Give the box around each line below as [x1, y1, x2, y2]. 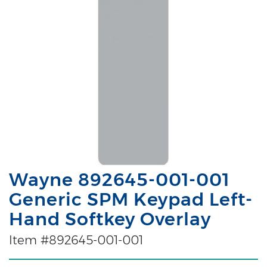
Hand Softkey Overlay [9, 207, 211, 230]
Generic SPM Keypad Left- [9, 188, 253, 210]
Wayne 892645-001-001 [9, 168, 229, 191]
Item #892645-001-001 [9, 232, 143, 247]
